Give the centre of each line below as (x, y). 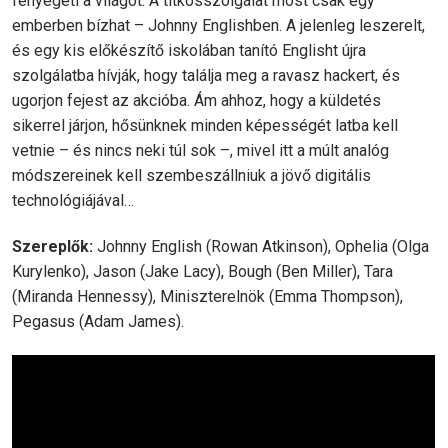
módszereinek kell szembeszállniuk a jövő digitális (191, 175)
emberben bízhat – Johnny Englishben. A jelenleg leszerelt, (218, 25)
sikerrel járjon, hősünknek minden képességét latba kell (205, 125)
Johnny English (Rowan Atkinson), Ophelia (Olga (261, 246)
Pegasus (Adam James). (98, 321)
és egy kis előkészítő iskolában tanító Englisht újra (189, 50)
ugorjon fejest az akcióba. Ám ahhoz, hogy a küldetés (196, 100)
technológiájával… (73, 200)
